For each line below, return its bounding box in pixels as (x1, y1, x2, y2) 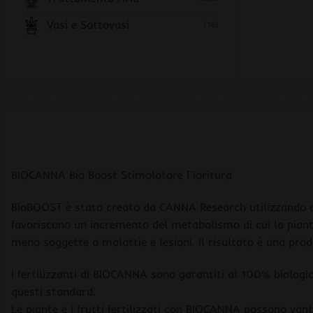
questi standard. (11, 284, 96, 298)
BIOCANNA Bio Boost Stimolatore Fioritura (11, 168, 232, 182)
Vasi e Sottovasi (47, 17, 129, 32)
